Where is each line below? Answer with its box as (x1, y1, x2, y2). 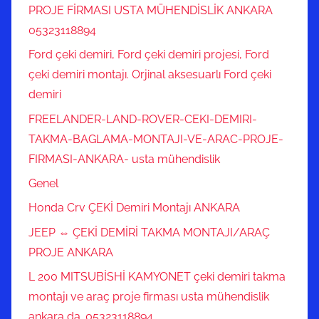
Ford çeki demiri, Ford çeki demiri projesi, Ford (28, 48, 269, 62)
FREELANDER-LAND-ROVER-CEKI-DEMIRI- (28, 112, 257, 126)
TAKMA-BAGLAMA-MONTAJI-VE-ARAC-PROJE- (28, 132, 283, 146)
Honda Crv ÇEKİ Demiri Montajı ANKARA (28, 201, 240, 215)
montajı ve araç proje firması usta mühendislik (28, 290, 269, 304)
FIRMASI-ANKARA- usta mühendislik (28, 152, 220, 166)
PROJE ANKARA (28, 245, 113, 259)
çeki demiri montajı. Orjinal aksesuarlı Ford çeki (28, 68, 271, 82)
